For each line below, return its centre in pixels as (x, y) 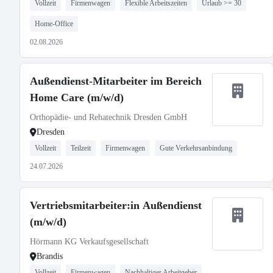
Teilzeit (81, 148)
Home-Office (54, 24)
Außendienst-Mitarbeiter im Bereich (116, 81)
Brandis (50, 256)
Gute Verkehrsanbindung (196, 148)
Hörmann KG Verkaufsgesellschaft (89, 242)
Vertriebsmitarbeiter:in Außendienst (116, 205)
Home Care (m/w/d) (77, 97)
